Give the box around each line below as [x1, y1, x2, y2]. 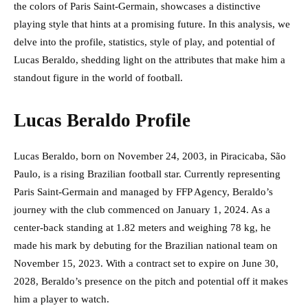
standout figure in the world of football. [14, 72, 183, 84]
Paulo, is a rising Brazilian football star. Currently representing [14, 168, 280, 180]
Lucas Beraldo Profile [14, 110, 190, 131]
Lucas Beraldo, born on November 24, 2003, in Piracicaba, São [14, 151, 286, 162]
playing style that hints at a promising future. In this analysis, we [14, 19, 290, 30]
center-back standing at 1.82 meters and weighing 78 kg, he [14, 222, 271, 234]
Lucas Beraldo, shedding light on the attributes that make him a [14, 54, 285, 66]
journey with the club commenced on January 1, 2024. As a [14, 204, 270, 216]
